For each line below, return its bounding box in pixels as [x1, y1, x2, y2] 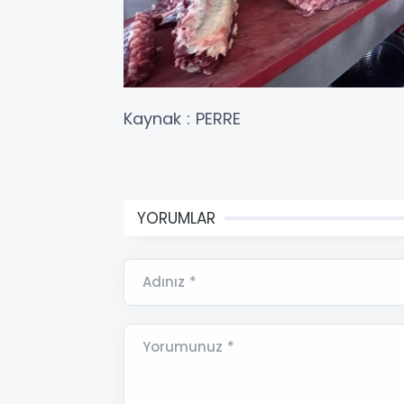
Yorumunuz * [142, 337, 234, 357]
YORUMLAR [137, 207, 216, 230]
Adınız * [142, 272, 197, 292]
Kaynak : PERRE [124, 107, 241, 131]
